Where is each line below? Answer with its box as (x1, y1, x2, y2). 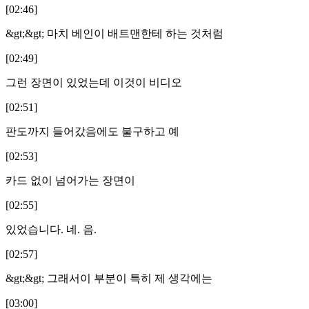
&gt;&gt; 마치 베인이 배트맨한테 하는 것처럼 (6, 27, 223, 39)
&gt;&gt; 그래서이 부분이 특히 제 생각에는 (6, 272, 212, 284)
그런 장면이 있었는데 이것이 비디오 (6, 76, 182, 88)
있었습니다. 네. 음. (6, 223, 97, 235)
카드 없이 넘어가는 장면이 (6, 174, 135, 186)
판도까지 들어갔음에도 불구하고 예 (6, 125, 179, 137)
